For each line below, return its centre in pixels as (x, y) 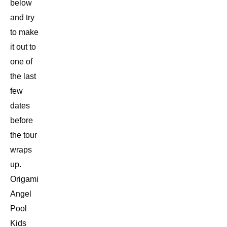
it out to (23, 47)
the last (23, 77)
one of (21, 62)
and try (22, 18)
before (22, 121)
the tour (24, 135)
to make (24, 32)
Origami (24, 179)
